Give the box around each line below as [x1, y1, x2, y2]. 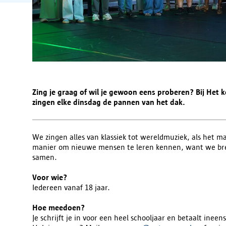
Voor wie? [32, 173, 67, 182]
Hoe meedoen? [32, 203, 85, 212]
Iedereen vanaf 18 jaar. [32, 183, 110, 192]
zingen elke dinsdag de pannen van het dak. [32, 97, 185, 106]
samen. [32, 152, 57, 161]
